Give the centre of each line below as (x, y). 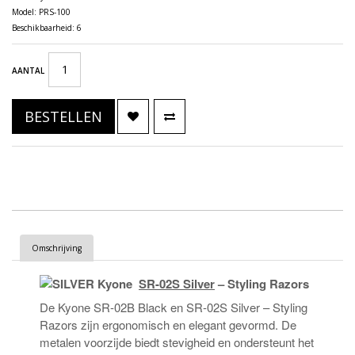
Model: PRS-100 (41, 12)
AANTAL (28, 71)
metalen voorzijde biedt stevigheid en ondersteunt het (177, 342)
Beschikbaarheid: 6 (47, 28)
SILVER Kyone (95, 284)
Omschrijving (57, 248)
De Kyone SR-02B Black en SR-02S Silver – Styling (174, 307)
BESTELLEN (63, 116)
